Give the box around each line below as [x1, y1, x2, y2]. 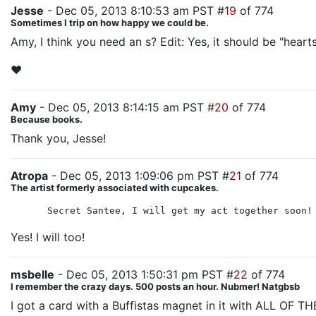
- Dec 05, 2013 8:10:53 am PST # [44, 4, 224, 18]
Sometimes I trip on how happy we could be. [11, 17, 209, 28]
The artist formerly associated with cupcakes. [11, 182, 219, 193]
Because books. [11, 114, 83, 125]
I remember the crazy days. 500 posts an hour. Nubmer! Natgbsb [11, 281, 300, 292]
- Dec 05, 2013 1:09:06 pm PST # [48, 169, 229, 183]
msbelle [11, 267, 54, 281]
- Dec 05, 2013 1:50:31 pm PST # [54, 267, 233, 281]
